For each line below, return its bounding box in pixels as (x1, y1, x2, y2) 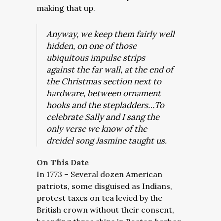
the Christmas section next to (46, 76, 161, 87)
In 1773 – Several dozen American (37, 169, 162, 179)
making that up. (37, 3, 95, 13)
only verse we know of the (46, 123, 147, 134)
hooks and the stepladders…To (46, 100, 164, 110)
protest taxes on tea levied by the (37, 193, 162, 203)
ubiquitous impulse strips (46, 52, 145, 63)
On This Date (37, 157, 89, 167)
